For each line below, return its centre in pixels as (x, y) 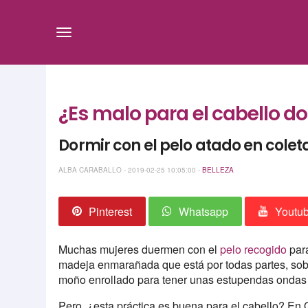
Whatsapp (204, 212)
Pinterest (111, 212)
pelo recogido (254, 250)
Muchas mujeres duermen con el (140, 250)
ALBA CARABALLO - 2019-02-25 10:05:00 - (131, 169)
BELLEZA (218, 169)
